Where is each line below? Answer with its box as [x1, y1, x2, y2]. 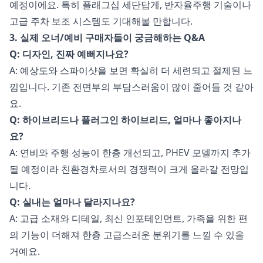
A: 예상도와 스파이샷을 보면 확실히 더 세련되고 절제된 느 [9, 64, 252, 77]
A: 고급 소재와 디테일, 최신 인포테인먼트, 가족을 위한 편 [9, 212, 248, 225]
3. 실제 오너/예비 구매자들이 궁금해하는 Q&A [9, 31, 205, 45]
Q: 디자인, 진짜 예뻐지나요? [9, 48, 129, 61]
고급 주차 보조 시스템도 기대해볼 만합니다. [9, 15, 193, 28]
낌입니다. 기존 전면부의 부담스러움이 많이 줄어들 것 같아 [9, 80, 254, 94]
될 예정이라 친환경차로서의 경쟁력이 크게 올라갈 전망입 [9, 163, 249, 176]
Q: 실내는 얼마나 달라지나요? [9, 195, 135, 209]
